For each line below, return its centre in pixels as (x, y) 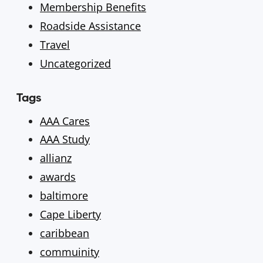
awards (58, 177)
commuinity (70, 252)
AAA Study (65, 139)
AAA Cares (65, 121)
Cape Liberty (70, 214)
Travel (55, 44)
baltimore (64, 195)
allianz (56, 158)
